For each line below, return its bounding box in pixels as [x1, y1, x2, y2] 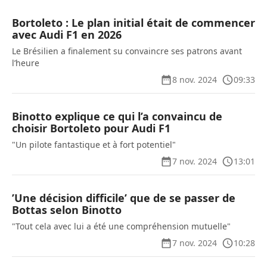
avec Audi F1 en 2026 [12, 27, 122, 42]
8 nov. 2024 [172, 74, 217, 85]
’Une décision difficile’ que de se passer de [12, 191, 235, 205]
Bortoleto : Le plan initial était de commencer [12, 15, 255, 30]
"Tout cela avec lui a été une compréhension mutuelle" [12, 221, 231, 232]
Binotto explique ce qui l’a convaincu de [12, 109, 222, 123]
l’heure [12, 57, 39, 69]
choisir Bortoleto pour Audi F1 [12, 121, 170, 135]
